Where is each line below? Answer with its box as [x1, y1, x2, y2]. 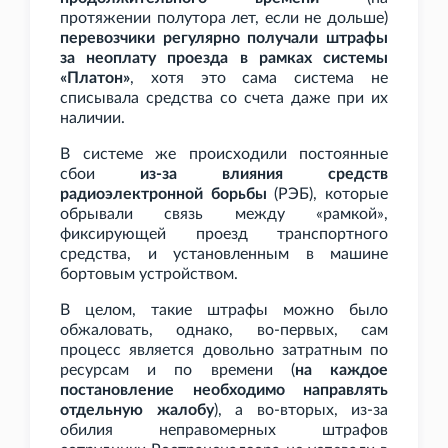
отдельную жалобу [60, 402, 214, 419]
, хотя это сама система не [130, 70, 388, 87]
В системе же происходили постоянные [60, 146, 388, 163]
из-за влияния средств [140, 166, 388, 183]
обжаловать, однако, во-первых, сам [60, 322, 388, 339]
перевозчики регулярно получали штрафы [60, 30, 388, 47]
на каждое [294, 362, 389, 379]
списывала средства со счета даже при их [60, 90, 388, 107]
